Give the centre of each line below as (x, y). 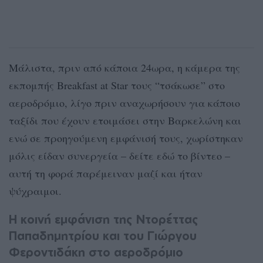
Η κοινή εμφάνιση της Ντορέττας (104, 219)
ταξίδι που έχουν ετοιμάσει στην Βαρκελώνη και (125, 120)
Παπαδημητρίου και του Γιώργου (103, 235)
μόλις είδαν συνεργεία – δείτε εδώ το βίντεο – (119, 155)
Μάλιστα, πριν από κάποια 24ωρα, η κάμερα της (124, 67)
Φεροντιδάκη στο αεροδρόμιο (96, 252)
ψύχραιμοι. (35, 190)
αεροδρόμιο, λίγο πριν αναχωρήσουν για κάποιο (124, 102)
